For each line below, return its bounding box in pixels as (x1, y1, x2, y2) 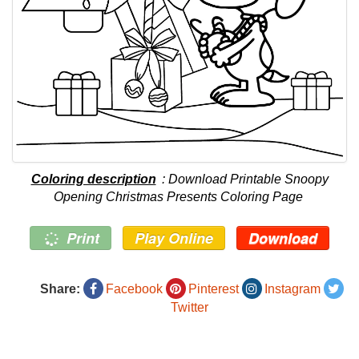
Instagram (264, 282, 321, 296)
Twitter (171, 301, 208, 315)
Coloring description (30, 172, 156, 187)
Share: (39, 282, 80, 296)
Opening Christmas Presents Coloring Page (54, 190, 303, 204)
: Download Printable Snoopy (158, 172, 329, 187)
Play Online (135, 228, 214, 249)
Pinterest (188, 282, 239, 296)
